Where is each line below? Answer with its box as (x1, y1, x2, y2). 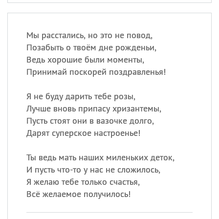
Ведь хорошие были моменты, (26, 54, 144, 65)
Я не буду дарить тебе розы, (26, 90, 135, 102)
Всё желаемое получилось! (26, 188, 131, 199)
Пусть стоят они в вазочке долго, (26, 115, 154, 126)
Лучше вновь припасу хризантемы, (26, 103, 161, 114)
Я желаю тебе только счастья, (26, 176, 140, 187)
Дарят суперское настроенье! (26, 127, 140, 138)
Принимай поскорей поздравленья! (26, 66, 166, 77)
